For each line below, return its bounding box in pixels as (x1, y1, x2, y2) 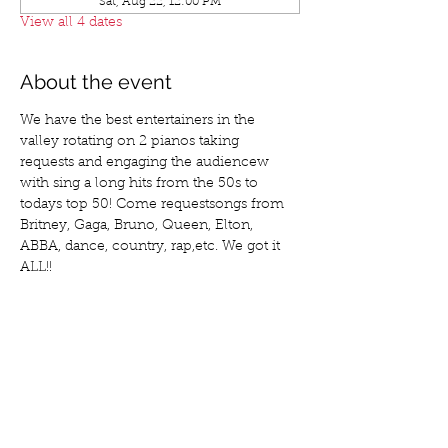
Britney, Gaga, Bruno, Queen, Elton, (20, 219, 257, 233)
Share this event (20, 368, 171, 392)
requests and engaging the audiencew (20, 156, 273, 170)
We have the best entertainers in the (20, 114, 259, 128)
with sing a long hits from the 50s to (20, 177, 262, 191)
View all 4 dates (20, 16, 122, 30)
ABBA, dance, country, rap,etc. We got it (20, 240, 284, 254)
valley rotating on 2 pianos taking (20, 135, 243, 149)
